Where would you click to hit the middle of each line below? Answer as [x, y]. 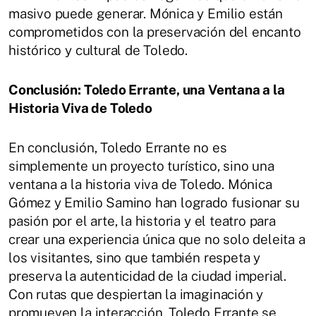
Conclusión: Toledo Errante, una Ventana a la [147, 90]
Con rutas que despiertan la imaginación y [136, 294]
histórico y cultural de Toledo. [98, 50]
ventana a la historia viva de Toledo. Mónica [140, 184]
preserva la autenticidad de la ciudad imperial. [148, 276]
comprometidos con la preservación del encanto [155, 32]
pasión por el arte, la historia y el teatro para [142, 221]
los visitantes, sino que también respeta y [135, 258]
